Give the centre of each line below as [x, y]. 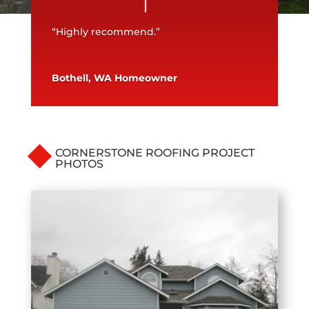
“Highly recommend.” [106, 32]
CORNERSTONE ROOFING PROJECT [154, 153]
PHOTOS [79, 164]
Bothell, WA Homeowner [114, 78]
